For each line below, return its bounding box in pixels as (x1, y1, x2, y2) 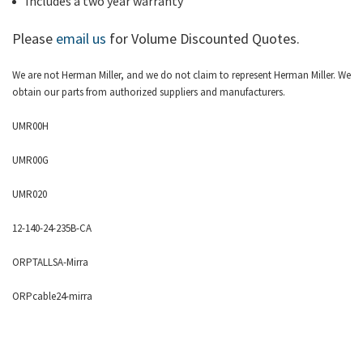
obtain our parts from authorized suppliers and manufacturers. (12, 85, 288, 100)
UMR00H (12, 119, 49, 134)
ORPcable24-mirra (12, 289, 92, 304)
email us (56, 29, 106, 49)
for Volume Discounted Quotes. (106, 29, 300, 49)
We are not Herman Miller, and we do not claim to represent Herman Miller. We (12, 68, 351, 83)
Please (12, 29, 56, 49)
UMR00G (12, 153, 49, 168)
